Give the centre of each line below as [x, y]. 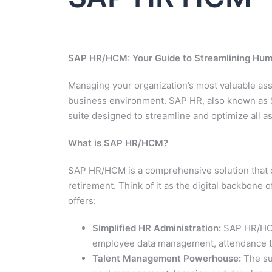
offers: [82, 200]
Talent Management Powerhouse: [167, 258]
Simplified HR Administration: [157, 228]
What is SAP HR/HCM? [118, 143]
